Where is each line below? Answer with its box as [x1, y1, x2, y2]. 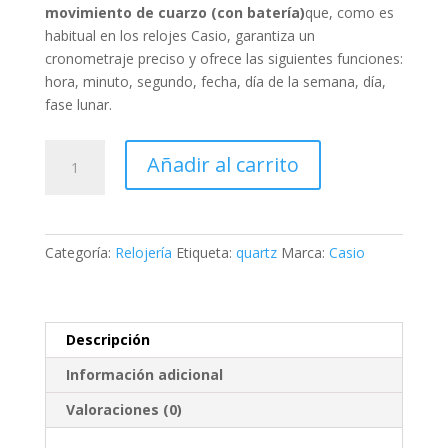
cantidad [43, 325, 99, 344]
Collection [43, 233, 108, 252]
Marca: [280, 243, 329, 262]
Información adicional [65, 365, 223, 384]
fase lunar [44, 95, 109, 114]
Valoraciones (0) [65, 400, 182, 419]
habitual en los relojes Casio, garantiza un [44, 26, 315, 45]
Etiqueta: [175, 243, 236, 262]
